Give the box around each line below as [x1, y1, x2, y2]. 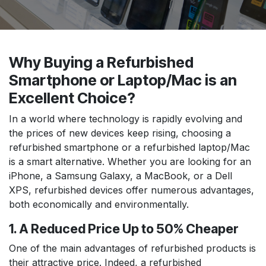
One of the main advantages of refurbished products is [9, 242, 256, 254]
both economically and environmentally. [9, 198, 189, 210]
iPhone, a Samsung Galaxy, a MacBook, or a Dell [9, 169, 232, 182]
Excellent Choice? [9, 88, 135, 107]
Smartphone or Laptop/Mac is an [9, 71, 237, 89]
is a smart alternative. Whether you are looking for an [9, 155, 251, 167]
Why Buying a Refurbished [9, 53, 194, 71]
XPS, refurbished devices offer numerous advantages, [9, 183, 254, 196]
